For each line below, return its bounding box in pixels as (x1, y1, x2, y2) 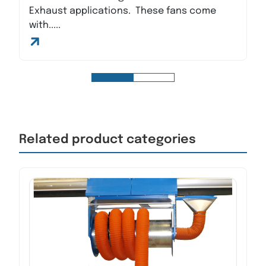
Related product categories (19, 134, 196, 146)
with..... (29, 20, 61, 30)
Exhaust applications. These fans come (29, 6, 216, 16)
